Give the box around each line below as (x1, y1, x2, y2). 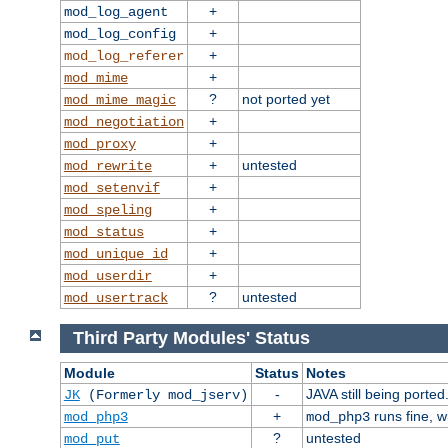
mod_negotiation (63, 114, 184, 131)
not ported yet (241, 91, 330, 108)
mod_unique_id (63, 246, 168, 263)
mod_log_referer (63, 48, 184, 65)
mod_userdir (63, 268, 152, 285)
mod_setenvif (63, 180, 160, 197)
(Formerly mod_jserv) (79, 386, 248, 403)
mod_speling (63, 202, 152, 219)
